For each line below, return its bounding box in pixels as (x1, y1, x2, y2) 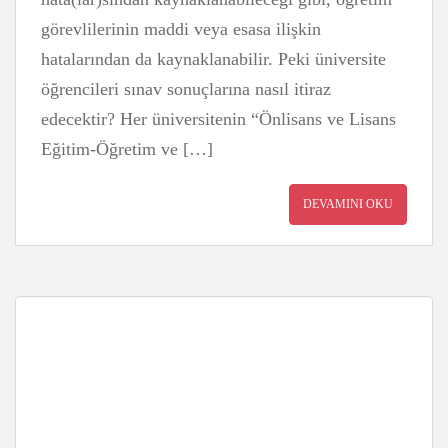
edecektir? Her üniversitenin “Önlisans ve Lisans (41, 109, 396, 129)
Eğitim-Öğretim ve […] (41, 139, 213, 159)
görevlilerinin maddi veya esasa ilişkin (41, 19, 321, 39)
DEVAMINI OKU (303, 197, 393, 211)
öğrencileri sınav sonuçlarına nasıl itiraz (41, 79, 331, 99)
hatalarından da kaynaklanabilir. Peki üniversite (41, 49, 386, 69)
